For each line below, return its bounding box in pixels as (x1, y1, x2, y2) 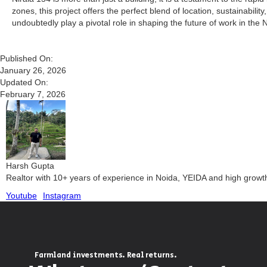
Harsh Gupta (6, 161, 54, 170)
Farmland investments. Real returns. (35, 250, 177, 261)
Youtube (6, 191, 37, 200)
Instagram (43, 191, 81, 200)
